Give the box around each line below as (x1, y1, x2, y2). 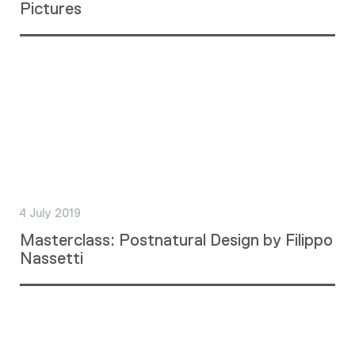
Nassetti (20, 248, 83, 267)
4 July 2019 (20, 206, 81, 220)
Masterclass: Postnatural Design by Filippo (20, 230, 333, 249)
